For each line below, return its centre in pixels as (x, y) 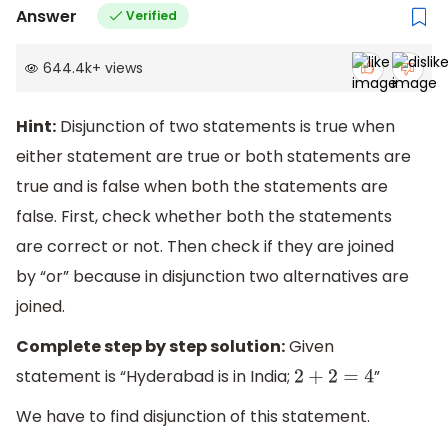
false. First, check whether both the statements (204, 217)
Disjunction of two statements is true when (225, 127)
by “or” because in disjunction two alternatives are (212, 277)
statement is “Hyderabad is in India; (155, 377)
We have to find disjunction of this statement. (193, 416)
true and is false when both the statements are (202, 187)
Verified (151, 16)
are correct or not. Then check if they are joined (205, 247)
